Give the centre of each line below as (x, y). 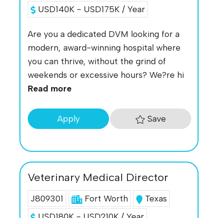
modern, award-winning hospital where (104, 48)
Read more (50, 89)
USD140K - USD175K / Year (90, 9)
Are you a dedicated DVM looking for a (104, 34)
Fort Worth (106, 199)
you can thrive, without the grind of (97, 61)
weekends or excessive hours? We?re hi (106, 75)
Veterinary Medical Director (98, 178)
